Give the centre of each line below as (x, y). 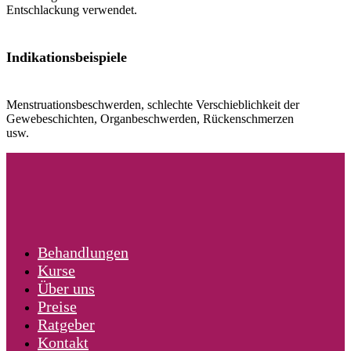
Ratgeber (66, 324)
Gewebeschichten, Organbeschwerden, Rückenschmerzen (150, 119)
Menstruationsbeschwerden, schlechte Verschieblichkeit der (153, 105)
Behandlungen (83, 252)
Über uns (66, 288)
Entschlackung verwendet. (72, 10)
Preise (57, 306)
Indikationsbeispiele (67, 57)
